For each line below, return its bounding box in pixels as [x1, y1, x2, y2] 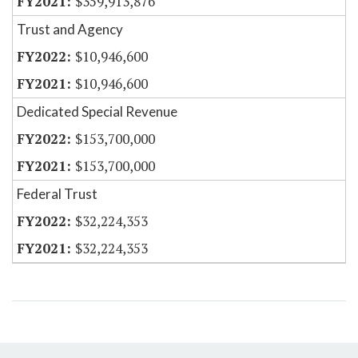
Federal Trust [17, 185, 97, 203]
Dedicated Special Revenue [17, 103, 177, 121]
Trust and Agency [17, 21, 123, 38]
